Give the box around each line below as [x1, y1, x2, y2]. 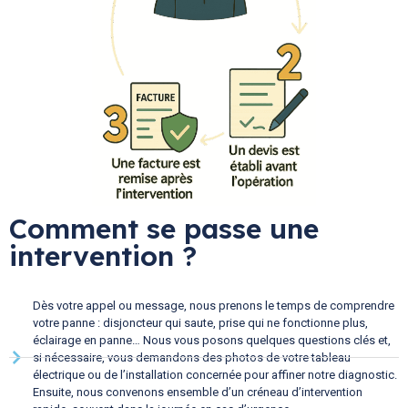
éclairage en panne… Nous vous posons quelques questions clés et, [33, 333, 392, 348]
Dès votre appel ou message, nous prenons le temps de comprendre [33, 299, 395, 313]
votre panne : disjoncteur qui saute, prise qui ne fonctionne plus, [33, 316, 369, 331]
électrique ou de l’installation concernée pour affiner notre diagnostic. [33, 368, 398, 382]
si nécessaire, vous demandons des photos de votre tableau [33, 351, 352, 365]
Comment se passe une [9, 211, 319, 247]
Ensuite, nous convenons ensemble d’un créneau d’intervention [33, 385, 363, 400]
